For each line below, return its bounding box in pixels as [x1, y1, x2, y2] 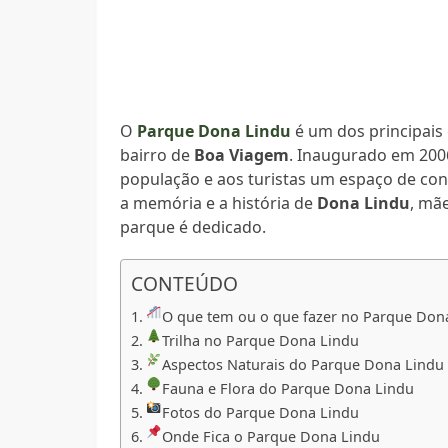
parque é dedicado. [120, 215, 267, 238]
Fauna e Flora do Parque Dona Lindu [162, 378, 415, 398]
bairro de [120, 143, 195, 166]
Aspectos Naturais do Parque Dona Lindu [162, 354, 445, 374]
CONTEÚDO [131, 270, 239, 298]
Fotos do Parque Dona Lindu [162, 402, 360, 422]
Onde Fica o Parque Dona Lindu [162, 426, 381, 446]
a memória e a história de [120, 191, 318, 214]
